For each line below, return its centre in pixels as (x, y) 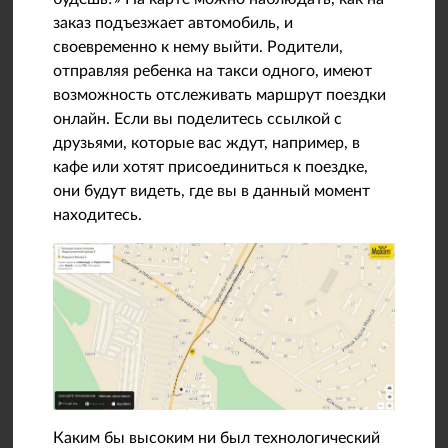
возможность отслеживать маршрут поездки (220, 95)
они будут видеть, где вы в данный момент (212, 191)
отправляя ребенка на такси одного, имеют (213, 71)
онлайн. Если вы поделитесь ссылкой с (198, 119)
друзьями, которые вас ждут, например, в (207, 143)
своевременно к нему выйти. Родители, (198, 47)
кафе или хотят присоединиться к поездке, (211, 167)
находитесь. (98, 215)
